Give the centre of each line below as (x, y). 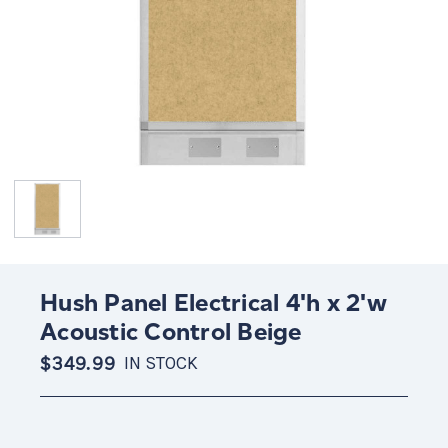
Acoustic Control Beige (171, 331)
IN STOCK (160, 363)
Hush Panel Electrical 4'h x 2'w (213, 302)
